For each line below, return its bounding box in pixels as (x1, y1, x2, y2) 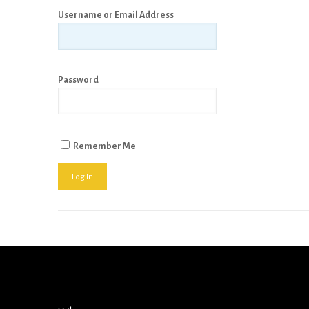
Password (58, 75, 99, 85)
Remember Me (72, 141, 136, 151)
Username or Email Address (58, 10, 174, 20)
